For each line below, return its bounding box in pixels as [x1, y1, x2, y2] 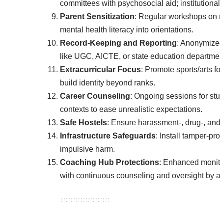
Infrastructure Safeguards [60, 131, 156, 140]
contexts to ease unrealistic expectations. [60, 105, 202, 113]
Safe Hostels [60, 118, 107, 127]
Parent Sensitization [60, 12, 135, 21]
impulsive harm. [60, 144, 115, 153]
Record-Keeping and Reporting [60, 38, 177, 47]
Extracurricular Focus [60, 65, 141, 74]
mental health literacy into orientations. [60, 25, 193, 34]
